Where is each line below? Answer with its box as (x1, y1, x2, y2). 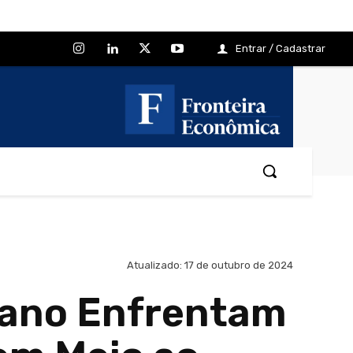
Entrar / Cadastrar (236, 43, 325, 54)
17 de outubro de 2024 (184, 259, 293, 272)
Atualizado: (127, 259, 182, 272)
